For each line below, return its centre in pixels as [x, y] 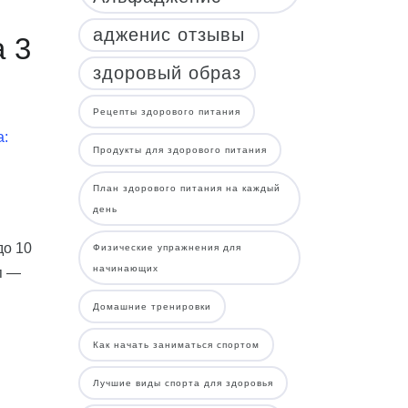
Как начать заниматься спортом [176, 345]
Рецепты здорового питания [167, 112]
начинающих [126, 268]
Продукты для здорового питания [180, 150]
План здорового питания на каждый [187, 188]
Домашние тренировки [152, 306]
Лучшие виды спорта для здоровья [183, 383]
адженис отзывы [169, 35]
